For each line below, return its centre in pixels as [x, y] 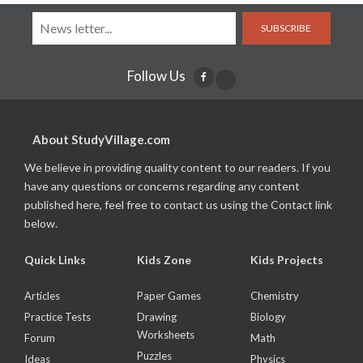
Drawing [157, 316]
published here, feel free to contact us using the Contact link [178, 204]
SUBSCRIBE [286, 28]
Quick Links [55, 259]
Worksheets [166, 334]
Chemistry [274, 295]
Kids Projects [286, 259]
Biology [268, 316]
